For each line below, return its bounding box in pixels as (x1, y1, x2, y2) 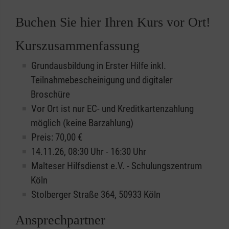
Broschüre (31, 88, 70, 101)
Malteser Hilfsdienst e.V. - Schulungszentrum (31, 160, 202, 172)
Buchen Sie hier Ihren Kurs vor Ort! (15, 15, 211, 30)
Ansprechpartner (15, 213, 105, 228)
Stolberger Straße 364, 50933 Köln (31, 189, 161, 201)
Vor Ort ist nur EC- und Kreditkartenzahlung (31, 103, 194, 115)
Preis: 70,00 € (31, 131, 82, 144)
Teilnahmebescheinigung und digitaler (31, 74, 173, 86)
